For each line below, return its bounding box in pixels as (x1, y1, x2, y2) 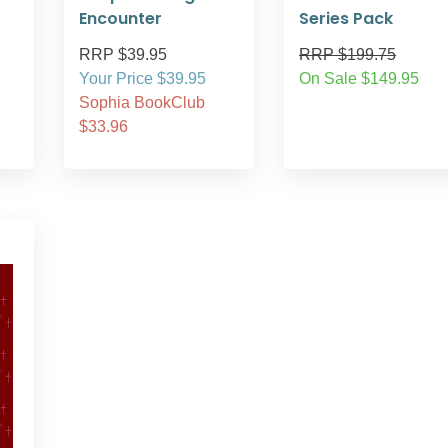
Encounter (79, 7, 162, 30)
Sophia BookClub (79, 94, 205, 111)
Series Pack (299, 7, 393, 30)
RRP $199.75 (299, 46, 396, 63)
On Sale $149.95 (299, 70, 419, 87)
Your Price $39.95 (79, 70, 206, 87)
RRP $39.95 (79, 46, 167, 63)
